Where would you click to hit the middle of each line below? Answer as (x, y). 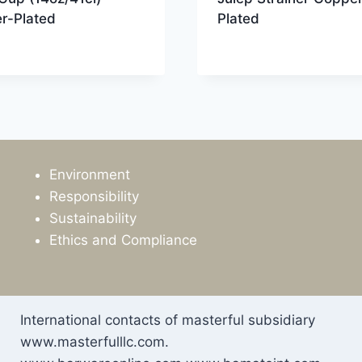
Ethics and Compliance (123, 240)
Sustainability (93, 218)
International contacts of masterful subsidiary (168, 320)
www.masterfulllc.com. (95, 342)
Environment (90, 174)
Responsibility (94, 196)
